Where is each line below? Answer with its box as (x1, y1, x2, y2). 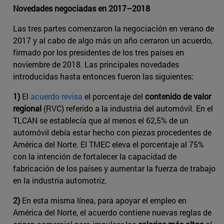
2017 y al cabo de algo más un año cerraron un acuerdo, (13, 34, 212, 45)
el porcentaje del (82, 90, 145, 101)
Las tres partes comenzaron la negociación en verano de (13, 22, 214, 33)
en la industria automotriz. (13, 174, 107, 185)
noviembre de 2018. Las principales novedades (13, 58, 179, 69)
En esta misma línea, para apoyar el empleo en (20, 194, 186, 205)
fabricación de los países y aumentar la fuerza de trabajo (13, 162, 215, 173)
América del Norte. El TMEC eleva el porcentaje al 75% (13, 138, 204, 149)
